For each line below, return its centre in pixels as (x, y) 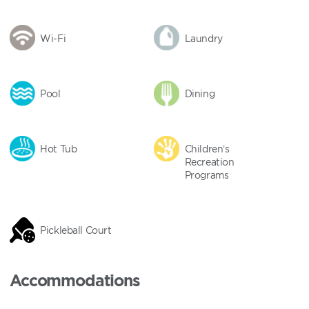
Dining (200, 94)
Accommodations (75, 280)
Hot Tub (59, 149)
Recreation (209, 162)
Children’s (207, 149)
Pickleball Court (76, 230)
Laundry (203, 38)
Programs (207, 175)
